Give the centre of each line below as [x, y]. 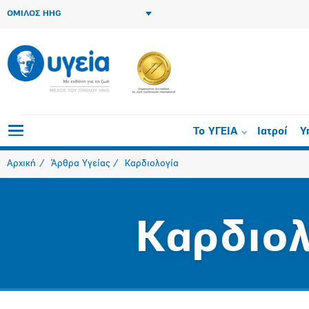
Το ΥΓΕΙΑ [216, 132]
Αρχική [21, 164]
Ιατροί [272, 132]
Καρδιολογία [152, 164]
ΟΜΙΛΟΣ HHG [34, 14]
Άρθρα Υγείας [80, 164]
